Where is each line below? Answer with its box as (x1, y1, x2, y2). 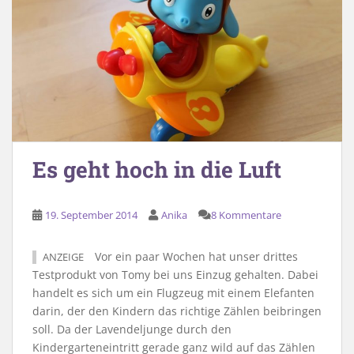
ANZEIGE (43, 250, 84, 264)
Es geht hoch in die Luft (32, 154, 281, 184)
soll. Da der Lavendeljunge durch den (32, 321, 232, 337)
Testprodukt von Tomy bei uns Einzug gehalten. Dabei (32, 266, 318, 282)
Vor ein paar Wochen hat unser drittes (92, 248, 298, 264)
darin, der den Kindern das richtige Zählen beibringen (32, 303, 322, 318)
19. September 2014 (45, 207, 137, 222)
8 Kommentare (211, 207, 281, 222)
